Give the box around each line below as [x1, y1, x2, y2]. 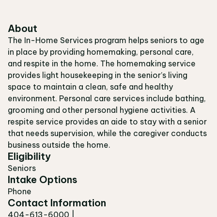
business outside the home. [8, 140, 110, 150]
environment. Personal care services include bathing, [8, 93, 206, 103]
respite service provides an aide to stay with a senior [8, 117, 207, 126]
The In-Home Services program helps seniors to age [8, 35, 204, 45]
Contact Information [8, 197, 106, 209]
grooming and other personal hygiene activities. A [8, 105, 196, 115]
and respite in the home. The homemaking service [8, 59, 196, 68]
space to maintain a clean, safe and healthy [8, 82, 173, 92]
